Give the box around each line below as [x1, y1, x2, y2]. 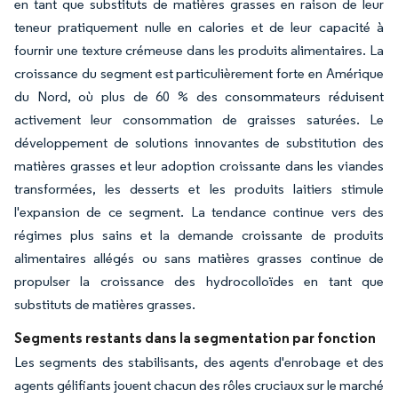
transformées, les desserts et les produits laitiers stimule [14, 179, 384, 197]
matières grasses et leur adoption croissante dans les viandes [14, 156, 384, 174]
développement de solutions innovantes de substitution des [14, 133, 384, 151]
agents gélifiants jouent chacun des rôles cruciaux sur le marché [14, 376, 384, 394]
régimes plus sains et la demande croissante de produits [14, 226, 384, 243]
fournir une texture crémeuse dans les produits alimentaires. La [14, 41, 384, 59]
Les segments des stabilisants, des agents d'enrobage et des [14, 353, 384, 370]
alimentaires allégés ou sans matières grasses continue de [14, 249, 384, 267]
